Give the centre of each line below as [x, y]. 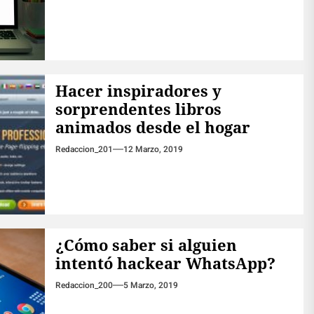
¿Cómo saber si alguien [146, 245]
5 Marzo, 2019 [150, 286]
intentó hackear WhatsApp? [165, 263]
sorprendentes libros [138, 109]
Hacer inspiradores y [138, 91]
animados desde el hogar [152, 127]
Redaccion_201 [84, 150]
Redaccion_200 [84, 286]
